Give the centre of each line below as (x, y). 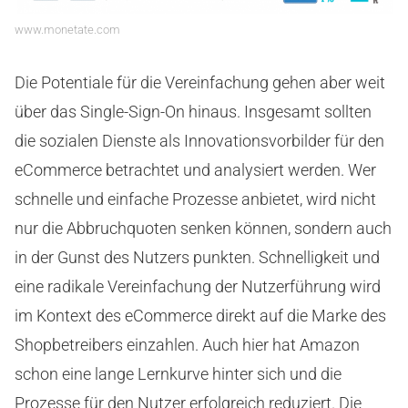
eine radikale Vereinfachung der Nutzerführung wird (198, 286)
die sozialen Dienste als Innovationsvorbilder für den (199, 140)
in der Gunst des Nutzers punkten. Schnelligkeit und (197, 257)
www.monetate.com (67, 29)
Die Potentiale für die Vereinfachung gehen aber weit (200, 82)
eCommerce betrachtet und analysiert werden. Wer (195, 169)
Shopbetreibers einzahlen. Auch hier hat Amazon (187, 344)
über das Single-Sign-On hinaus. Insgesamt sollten (193, 111)
